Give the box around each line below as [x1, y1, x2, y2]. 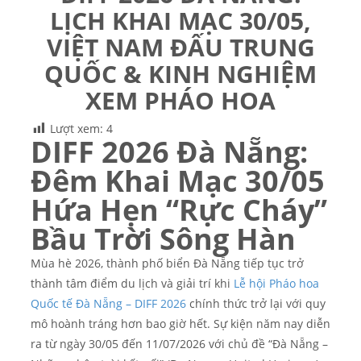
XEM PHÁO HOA [85, 83, 276, 117]
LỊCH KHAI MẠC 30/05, [50, 3, 311, 37]
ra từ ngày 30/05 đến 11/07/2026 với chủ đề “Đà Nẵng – [31, 336, 328, 351]
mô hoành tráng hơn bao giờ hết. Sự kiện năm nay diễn [31, 316, 330, 331]
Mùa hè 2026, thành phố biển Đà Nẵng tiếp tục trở [31, 255, 304, 271]
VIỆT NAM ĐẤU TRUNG [46, 30, 315, 64]
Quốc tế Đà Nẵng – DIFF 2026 [31, 296, 186, 311]
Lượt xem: [50, 121, 103, 136]
